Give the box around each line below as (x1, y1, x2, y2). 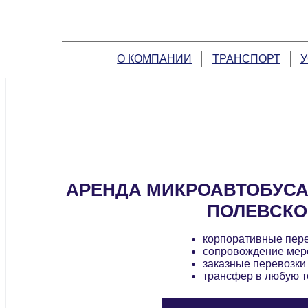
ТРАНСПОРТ (212, 53, 280, 65)
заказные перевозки (202, 258, 306, 270)
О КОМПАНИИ (117, 53, 192, 65)
